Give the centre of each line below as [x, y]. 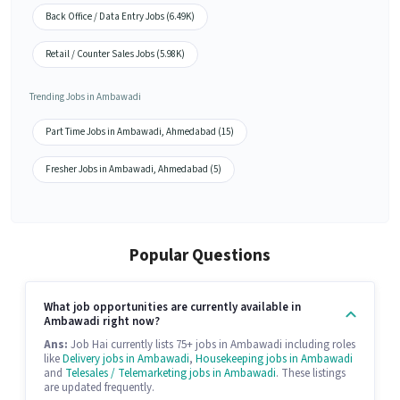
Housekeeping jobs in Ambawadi [274, 359]
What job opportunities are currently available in [172, 308]
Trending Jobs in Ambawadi [85, 97]
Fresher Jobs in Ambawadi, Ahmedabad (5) [133, 170]
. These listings [311, 374]
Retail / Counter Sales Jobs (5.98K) [115, 54]
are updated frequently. [99, 388]
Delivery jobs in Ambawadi [126, 359]
